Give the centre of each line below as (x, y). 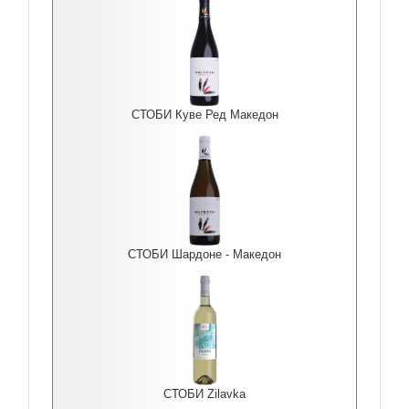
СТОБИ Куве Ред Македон (204, 115)
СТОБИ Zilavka (204, 394)
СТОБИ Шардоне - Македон (204, 254)
